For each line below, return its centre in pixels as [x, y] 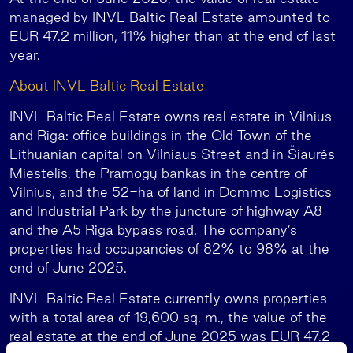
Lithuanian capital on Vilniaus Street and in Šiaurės [172, 154]
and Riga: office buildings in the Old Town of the [161, 135]
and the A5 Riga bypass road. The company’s [153, 230]
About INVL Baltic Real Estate [107, 85]
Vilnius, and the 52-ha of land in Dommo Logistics [171, 192]
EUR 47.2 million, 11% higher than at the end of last [173, 36]
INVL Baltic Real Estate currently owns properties [168, 298]
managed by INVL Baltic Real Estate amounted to [170, 17]
